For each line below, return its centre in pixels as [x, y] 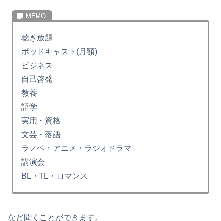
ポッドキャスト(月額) [59, 52]
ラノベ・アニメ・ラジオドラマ [77, 148]
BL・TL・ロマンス [55, 176]
